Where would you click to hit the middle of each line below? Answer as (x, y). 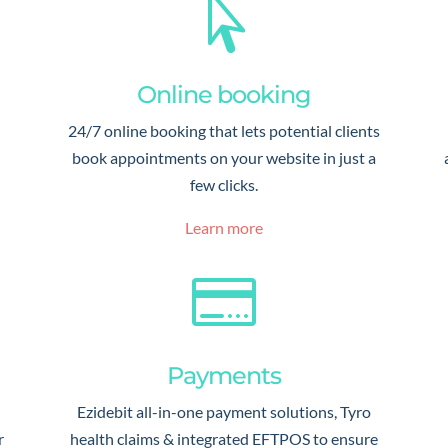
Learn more (223, 227)
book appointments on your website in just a (223, 157)
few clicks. (223, 184)
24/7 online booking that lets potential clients (223, 130)
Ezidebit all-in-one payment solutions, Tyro (223, 412)
